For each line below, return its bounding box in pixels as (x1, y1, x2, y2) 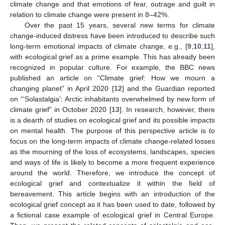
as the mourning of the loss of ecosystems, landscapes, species (10, 147, 215, 156)
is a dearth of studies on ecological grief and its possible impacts (10, 116, 215, 124)
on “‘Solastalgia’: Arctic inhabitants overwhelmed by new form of (10, 94, 215, 103)
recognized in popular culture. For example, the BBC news (10, 63, 215, 71)
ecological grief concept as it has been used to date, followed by (10, 200, 215, 208)
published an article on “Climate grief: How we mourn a (10, 73, 215, 82)
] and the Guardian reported (122, 84, 215, 92)
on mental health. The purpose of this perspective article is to (10, 126, 215, 135)
